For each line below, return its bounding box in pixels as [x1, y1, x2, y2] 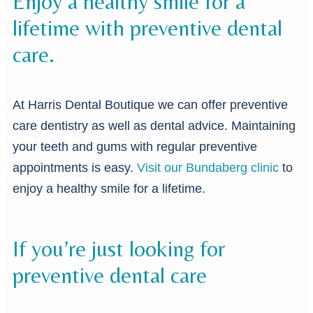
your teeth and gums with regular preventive [13, 140, 257, 154]
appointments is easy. [13, 161, 137, 175]
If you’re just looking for [13, 235, 225, 262]
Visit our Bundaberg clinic [137, 161, 279, 175]
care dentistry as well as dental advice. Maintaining [13, 119, 296, 133]
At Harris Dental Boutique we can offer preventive [13, 98, 288, 112]
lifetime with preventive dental [13, 15, 282, 41]
